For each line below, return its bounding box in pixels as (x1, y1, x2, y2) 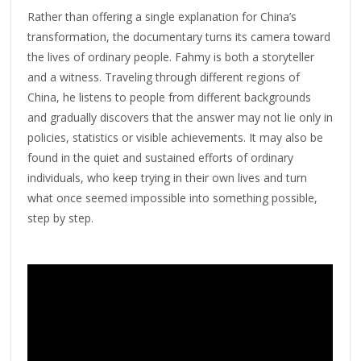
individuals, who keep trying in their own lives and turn (27, 169, 308, 185)
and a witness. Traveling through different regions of (27, 68, 301, 85)
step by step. (27, 210, 94, 226)
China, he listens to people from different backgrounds (27, 89, 312, 105)
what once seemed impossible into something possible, (27, 189, 318, 205)
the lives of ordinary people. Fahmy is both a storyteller (27, 48, 315, 64)
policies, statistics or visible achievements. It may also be (27, 129, 324, 145)
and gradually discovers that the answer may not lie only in (27, 109, 334, 125)
